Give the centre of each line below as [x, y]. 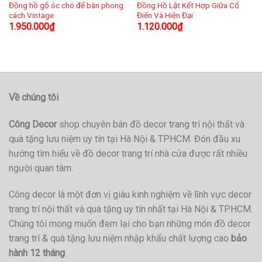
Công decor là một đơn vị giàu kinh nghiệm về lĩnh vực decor [130, 195]
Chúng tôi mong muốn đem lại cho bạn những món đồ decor [130, 224]
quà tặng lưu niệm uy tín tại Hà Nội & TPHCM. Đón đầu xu [125, 139]
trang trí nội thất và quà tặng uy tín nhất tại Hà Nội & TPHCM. [131, 209]
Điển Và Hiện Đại [165, 15]
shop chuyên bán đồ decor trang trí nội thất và [151, 124]
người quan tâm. [41, 168]
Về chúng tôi [34, 97]
